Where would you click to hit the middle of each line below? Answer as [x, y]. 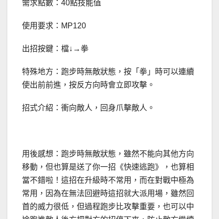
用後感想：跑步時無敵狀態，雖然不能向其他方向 [108, 154]
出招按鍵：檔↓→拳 [55, 49]
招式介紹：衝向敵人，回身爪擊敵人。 [88, 108]
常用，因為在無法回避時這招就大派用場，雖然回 [108, 194]
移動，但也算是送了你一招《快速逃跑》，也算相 [108, 167]
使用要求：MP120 [54, 26]
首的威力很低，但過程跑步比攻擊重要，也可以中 [108, 207]
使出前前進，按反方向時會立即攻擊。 [88, 85]
